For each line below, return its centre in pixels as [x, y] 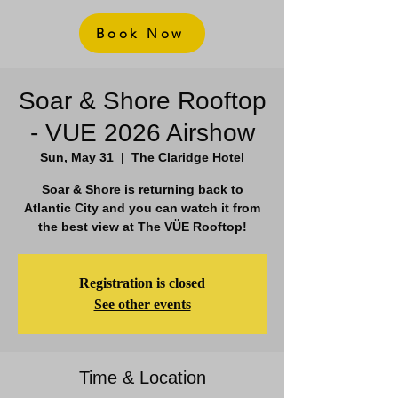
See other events [142, 304]
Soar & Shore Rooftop [142, 101]
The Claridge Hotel [188, 157]
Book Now [140, 33]
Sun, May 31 [77, 157]
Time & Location [142, 378]
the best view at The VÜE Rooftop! [142, 227]
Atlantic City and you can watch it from [142, 208]
